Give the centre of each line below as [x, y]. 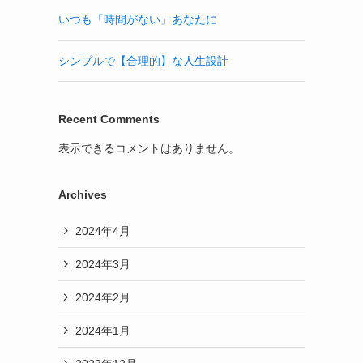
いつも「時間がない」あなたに [138, 19]
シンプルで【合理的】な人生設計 [143, 61]
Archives [83, 194]
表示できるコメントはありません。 [149, 148]
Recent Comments [109, 119]
